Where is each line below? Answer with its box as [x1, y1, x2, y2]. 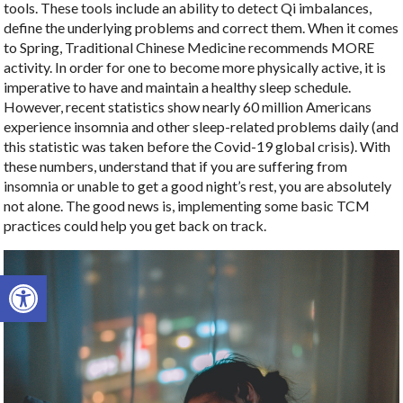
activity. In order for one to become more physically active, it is [4, 58, 387, 76]
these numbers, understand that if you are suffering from [4, 157, 348, 175]
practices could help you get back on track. [4, 216, 267, 234]
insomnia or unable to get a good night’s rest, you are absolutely [4, 176, 392, 194]
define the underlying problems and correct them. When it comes [4, 18, 399, 36]
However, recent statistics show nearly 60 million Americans [4, 97, 372, 115]
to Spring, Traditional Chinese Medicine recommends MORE [4, 38, 375, 56]
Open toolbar [8, 264, 99, 300]
